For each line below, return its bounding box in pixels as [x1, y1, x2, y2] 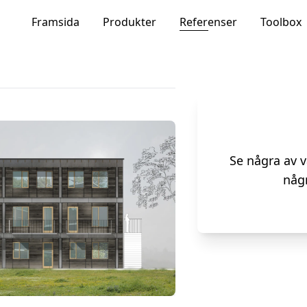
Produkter [103, 14, 156, 29]
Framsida [32, 14, 79, 29]
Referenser [180, 14, 237, 29]
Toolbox [260, 14, 302, 29]
